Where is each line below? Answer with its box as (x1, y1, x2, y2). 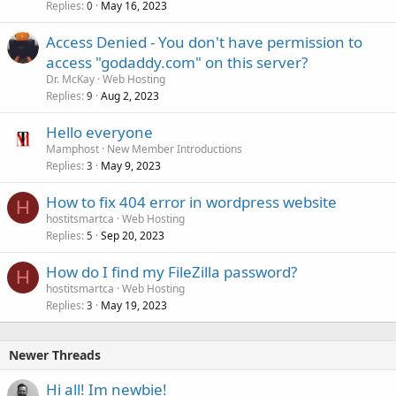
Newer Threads (9, 346, 101, 364)
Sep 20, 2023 (101, 228, 164, 244)
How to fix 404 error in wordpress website (46, 192, 337, 213)
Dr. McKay (46, 72, 95, 88)
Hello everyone (46, 122, 153, 143)
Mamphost (46, 141, 99, 157)
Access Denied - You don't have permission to (46, 32, 362, 53)
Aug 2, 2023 (101, 88, 159, 104)
